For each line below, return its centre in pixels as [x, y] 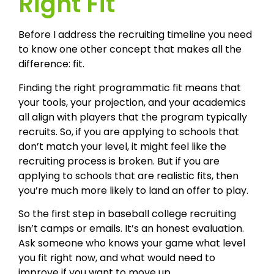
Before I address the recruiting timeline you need [135, 35]
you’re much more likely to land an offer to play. [133, 190]
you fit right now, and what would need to [117, 258]
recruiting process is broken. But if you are [119, 161]
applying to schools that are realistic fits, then [128, 176]
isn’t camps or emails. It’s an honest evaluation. [131, 229]
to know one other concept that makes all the [130, 50]
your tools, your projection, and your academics [133, 102]
